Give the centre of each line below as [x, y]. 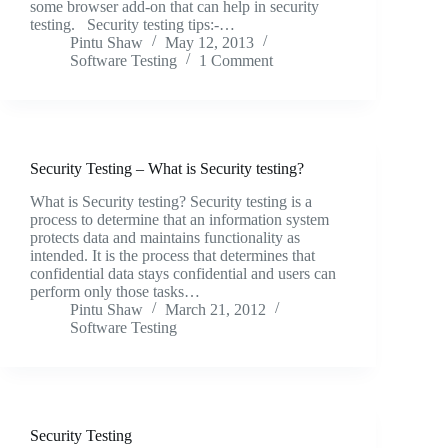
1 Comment [236, 60]
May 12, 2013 [209, 42]
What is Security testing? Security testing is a [171, 201]
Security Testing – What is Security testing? [167, 168]
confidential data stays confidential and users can [183, 273]
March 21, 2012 [215, 309]
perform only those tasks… [115, 291]
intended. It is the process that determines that [172, 255]
